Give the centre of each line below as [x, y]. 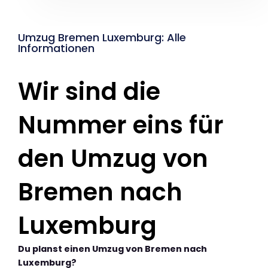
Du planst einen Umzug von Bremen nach [112, 249]
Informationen [56, 48]
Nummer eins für [121, 125]
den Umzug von [113, 158]
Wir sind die [89, 91]
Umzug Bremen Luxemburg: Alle [102, 37]
